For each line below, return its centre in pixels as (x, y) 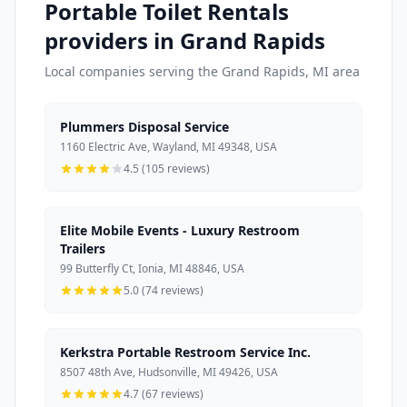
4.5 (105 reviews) (167, 169)
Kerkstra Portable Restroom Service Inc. (185, 352)
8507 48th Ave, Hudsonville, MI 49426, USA (169, 372)
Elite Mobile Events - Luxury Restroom (180, 231)
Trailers (83, 249)
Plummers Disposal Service (144, 127)
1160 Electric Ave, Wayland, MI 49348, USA (169, 147)
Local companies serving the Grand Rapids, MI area (202, 72)
